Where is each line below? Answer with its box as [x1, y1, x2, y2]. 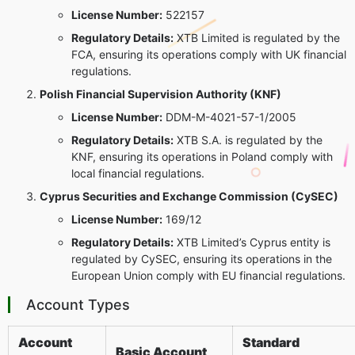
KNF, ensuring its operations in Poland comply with [71, 149, 333, 163]
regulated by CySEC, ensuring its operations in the [71, 251, 332, 265]
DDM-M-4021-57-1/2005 [162, 109, 296, 124]
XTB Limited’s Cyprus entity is [174, 235, 330, 249]
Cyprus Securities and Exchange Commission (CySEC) [40, 189, 338, 203]
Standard [242, 334, 300, 350]
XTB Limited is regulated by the [174, 30, 340, 44]
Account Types [26, 296, 130, 313]
